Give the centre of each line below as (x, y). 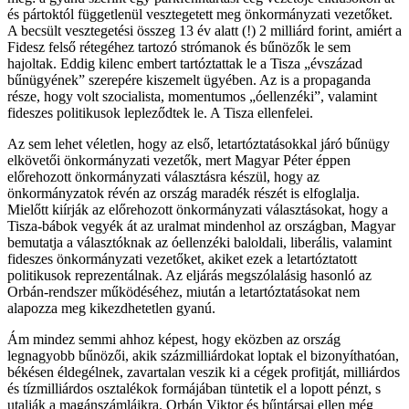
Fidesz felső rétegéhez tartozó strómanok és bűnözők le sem (179, 47)
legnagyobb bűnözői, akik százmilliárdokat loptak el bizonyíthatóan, (203, 355)
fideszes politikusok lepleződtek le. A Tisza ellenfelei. (160, 112)
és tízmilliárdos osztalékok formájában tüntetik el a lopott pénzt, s (194, 388)
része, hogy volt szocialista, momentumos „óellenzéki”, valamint (192, 96)
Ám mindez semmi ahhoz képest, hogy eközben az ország (174, 339)
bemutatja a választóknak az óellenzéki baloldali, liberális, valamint (199, 242)
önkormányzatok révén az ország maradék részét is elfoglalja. (184, 193)
